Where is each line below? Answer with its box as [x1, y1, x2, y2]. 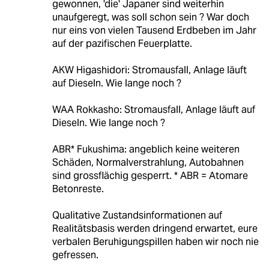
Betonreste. [52, 182, 104, 195]
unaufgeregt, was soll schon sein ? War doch [52, 10, 249, 23]
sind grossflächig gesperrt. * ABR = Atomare [52, 169, 248, 182]
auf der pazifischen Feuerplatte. [52, 37, 192, 50]
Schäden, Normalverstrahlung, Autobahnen [52, 156, 244, 169]
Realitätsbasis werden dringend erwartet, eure [52, 222, 258, 235]
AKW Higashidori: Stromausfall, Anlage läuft [52, 63, 247, 76]
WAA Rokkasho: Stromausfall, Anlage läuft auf [52, 103, 255, 116]
